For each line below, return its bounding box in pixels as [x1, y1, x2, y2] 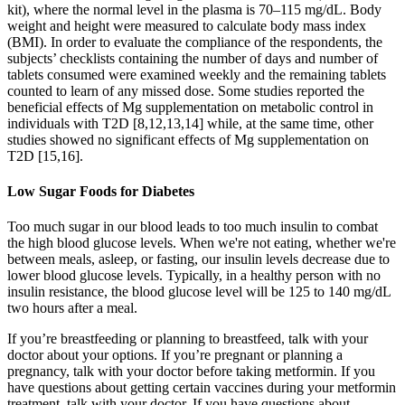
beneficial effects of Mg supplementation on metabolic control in [7, 99, 373, 115]
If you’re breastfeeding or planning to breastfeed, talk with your [7, 331, 368, 347]
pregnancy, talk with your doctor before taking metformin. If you [7, 363, 375, 380]
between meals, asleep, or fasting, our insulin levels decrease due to [7, 251, 390, 268]
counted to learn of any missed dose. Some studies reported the [7, 82, 364, 99]
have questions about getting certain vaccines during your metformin [7, 380, 396, 396]
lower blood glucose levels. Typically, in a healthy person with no [7, 268, 381, 284]
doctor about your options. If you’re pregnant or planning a [7, 347, 343, 363]
